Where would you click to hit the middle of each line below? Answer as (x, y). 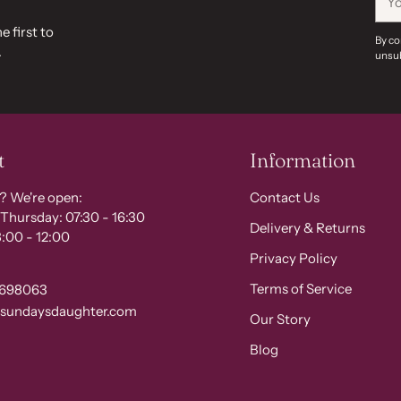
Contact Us (284, 198)
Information (302, 161)
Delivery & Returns (307, 228)
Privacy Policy (293, 259)
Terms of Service (300, 289)
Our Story (280, 320)
